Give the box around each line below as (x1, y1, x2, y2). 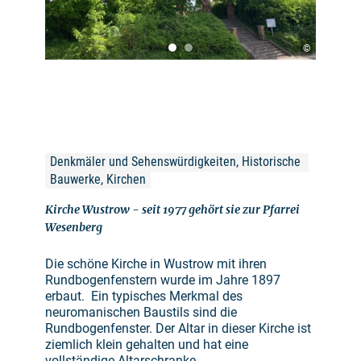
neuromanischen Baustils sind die (45, 305, 237, 321)
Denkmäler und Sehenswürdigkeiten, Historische (50, 154, 304, 170)
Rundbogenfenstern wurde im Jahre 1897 (45, 272, 280, 288)
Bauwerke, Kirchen (50, 172, 146, 188)
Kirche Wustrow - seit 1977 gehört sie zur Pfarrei (45, 202, 300, 218)
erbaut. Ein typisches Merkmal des (45, 288, 243, 305)
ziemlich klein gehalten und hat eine (45, 337, 248, 353)
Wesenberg (45, 220, 102, 235)
